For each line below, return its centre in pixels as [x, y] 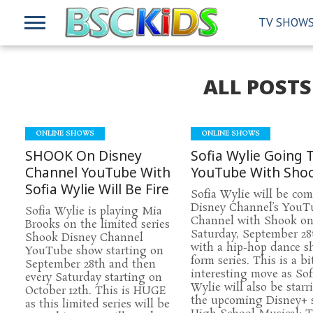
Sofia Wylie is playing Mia [94, 211]
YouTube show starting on [95, 251]
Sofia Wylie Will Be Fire [97, 189]
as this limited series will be [98, 304]
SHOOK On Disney [84, 155]
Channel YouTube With [98, 172]
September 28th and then [91, 264]
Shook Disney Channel [85, 238]
